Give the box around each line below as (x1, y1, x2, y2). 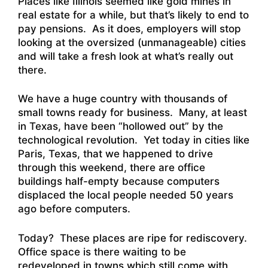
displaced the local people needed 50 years (18, 189, 233, 202)
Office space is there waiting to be (18, 245, 186, 258)
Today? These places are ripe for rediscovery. (18, 232, 250, 244)
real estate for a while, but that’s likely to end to (18, 8, 249, 21)
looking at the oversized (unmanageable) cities (18, 36, 246, 48)
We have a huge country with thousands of (18, 93, 227, 105)
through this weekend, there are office (18, 162, 205, 174)
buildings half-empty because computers (18, 175, 220, 188)
